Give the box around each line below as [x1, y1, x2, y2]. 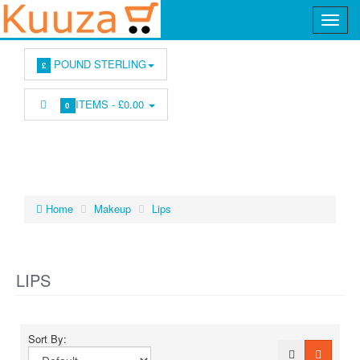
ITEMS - [76, 96, 119, 112]
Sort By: [28, 331, 73, 346]
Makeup [94, 201, 131, 216]
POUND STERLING [50, 56, 146, 72]
